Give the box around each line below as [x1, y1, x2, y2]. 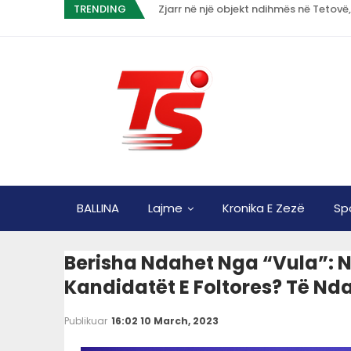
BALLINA [77, 200, 119, 216]
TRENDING [73, 2, 126, 16]
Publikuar [64, 314, 110, 327]
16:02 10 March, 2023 [111, 314, 219, 327]
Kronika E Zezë [223, 200, 305, 216]
